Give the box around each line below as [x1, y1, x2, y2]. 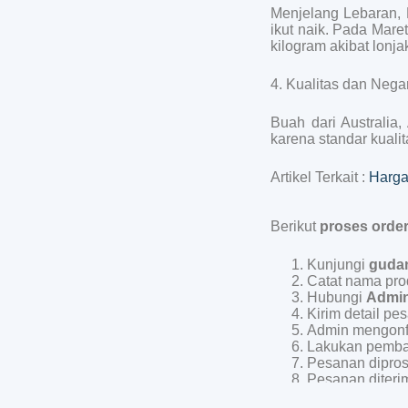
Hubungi [307, 289, 366, 305]
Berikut [270, 218, 320, 234]
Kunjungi [307, 256, 369, 272]
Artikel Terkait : [270, 168, 369, 185]
